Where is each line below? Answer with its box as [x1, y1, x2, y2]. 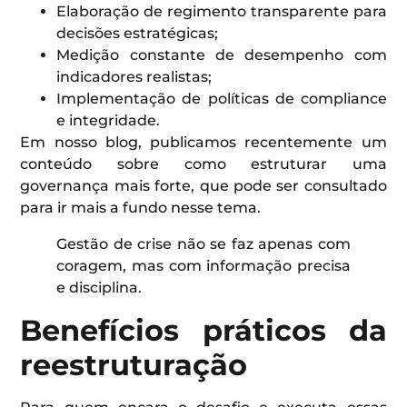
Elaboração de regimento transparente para [56, 2, 387, 20]
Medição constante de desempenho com [56, 45, 387, 64]
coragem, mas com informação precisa [56, 256, 351, 274]
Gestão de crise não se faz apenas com [56, 234, 351, 253]
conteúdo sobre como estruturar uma [20, 154, 387, 173]
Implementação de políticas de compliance [56, 89, 387, 107]
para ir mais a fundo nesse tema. [20, 198, 262, 216]
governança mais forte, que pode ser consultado [20, 176, 387, 194]
